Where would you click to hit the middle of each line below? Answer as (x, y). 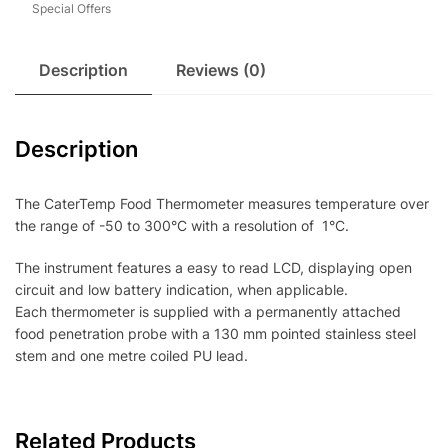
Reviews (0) (221, 70)
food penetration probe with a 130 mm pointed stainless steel (215, 334)
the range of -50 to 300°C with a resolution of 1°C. (182, 226)
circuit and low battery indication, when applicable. (181, 290)
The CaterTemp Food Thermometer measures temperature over (222, 204)
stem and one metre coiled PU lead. (131, 356)
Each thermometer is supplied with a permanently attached (208, 312)
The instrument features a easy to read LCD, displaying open (213, 268)
